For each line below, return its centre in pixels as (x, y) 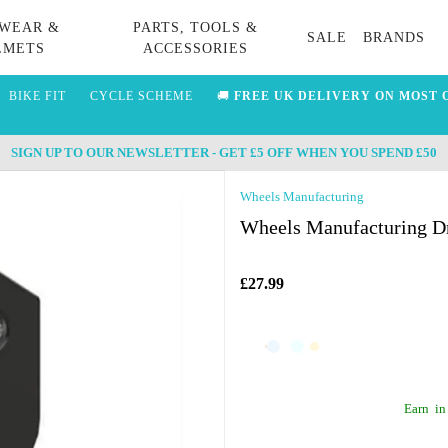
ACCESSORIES (195, 48)
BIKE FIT (37, 96)
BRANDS (394, 37)
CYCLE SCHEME (141, 96)
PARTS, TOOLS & (195, 27)
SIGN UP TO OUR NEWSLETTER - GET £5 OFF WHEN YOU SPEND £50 (224, 152)
